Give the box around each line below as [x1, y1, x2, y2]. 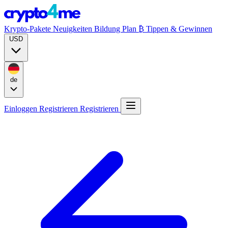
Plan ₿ [122, 24, 146, 33]
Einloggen [4, 104, 39, 113]
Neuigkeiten [53, 24, 94, 33]
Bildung [94, 24, 122, 33]
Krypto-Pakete [4, 24, 53, 33]
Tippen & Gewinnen [146, 24, 212, 33]
